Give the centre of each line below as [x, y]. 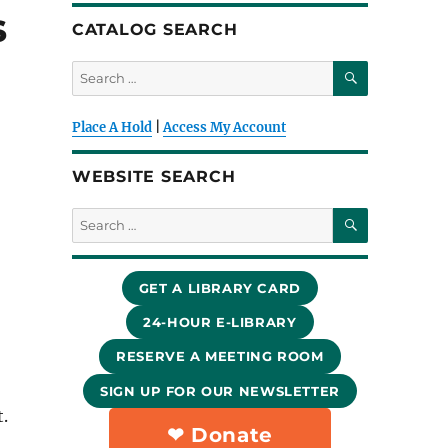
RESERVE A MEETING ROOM [220, 356]
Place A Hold [111, 128]
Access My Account [224, 128]
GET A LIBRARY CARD [219, 288]
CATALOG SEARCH [154, 30]
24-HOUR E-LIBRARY [220, 322]
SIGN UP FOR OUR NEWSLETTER [219, 390]
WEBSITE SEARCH [153, 177]
